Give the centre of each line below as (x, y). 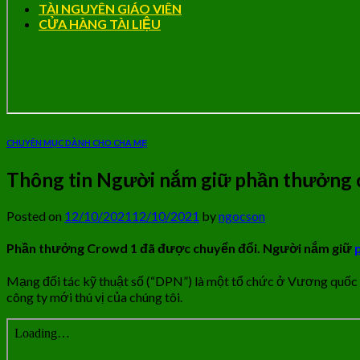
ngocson (242, 215)
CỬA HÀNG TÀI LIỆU (100, 24)
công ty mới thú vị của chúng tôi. (94, 297)
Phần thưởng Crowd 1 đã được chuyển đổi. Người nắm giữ (180, 248)
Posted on (35, 215)
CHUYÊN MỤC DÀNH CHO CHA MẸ (77, 142)
